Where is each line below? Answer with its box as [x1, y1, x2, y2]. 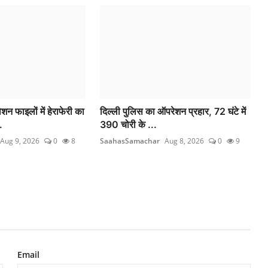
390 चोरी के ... [100, 118, 157, 130]
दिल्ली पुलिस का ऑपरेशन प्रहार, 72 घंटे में [100, 105, 246, 117]
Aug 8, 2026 [165, 135, 205, 146]
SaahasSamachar [100, 135, 160, 146]
